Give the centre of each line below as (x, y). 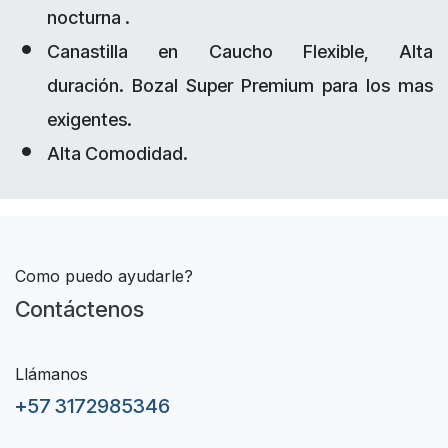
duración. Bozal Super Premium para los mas (240, 86)
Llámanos (51, 373)
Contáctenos (79, 308)
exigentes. (91, 120)
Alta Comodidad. (117, 154)
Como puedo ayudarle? (104, 275)
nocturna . (90, 18)
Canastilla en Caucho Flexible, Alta (240, 52)
